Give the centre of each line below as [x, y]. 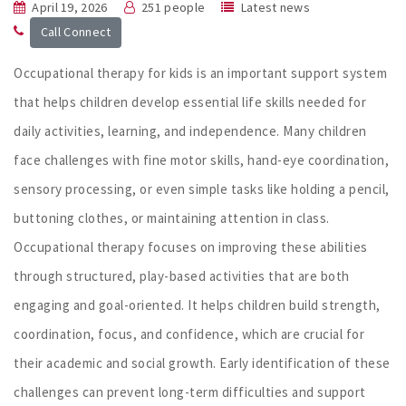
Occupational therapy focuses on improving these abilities [191, 246]
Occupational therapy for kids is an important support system [200, 72]
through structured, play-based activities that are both [182, 275]
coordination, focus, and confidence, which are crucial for [189, 333]
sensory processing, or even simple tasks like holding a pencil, [202, 188]
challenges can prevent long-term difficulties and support [190, 391]
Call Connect [76, 32]
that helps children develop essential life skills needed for [190, 101]
